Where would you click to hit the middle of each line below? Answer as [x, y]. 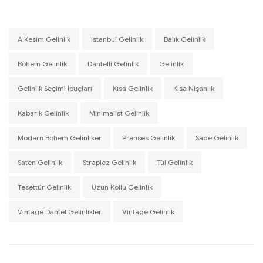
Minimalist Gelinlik [119, 113]
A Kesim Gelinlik [44, 39]
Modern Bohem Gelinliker [60, 137]
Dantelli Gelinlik [113, 63]
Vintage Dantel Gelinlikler [60, 211]
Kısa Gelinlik [133, 88]
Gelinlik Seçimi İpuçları [55, 88]
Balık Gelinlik [185, 39]
